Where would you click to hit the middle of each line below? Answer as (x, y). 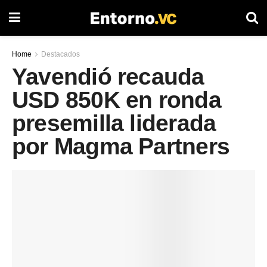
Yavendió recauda (108, 77)
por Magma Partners (121, 147)
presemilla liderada (114, 123)
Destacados (60, 54)
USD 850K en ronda (117, 100)
